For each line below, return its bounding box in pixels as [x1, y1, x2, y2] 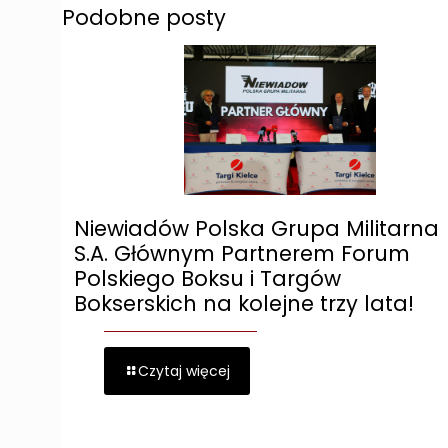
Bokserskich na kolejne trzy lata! [74, 289, 414, 319]
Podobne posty [62, 3, 226, 33]
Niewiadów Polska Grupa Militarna [74, 214, 439, 244]
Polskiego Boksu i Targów [74, 264, 341, 294]
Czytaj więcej [138, 361, 230, 382]
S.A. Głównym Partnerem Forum [74, 239, 410, 269]
